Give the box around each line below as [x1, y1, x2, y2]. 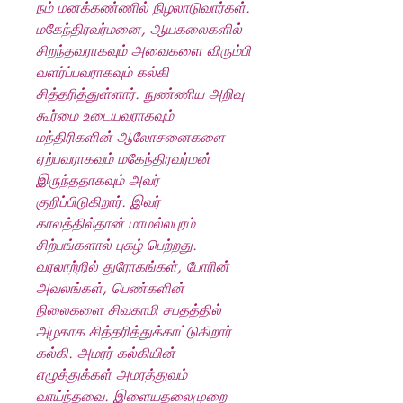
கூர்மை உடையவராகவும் [36, 106, 174, 125]
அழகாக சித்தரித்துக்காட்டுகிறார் [36, 322, 231, 341]
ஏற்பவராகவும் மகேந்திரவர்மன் [36, 149, 210, 168]
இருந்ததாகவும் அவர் [36, 171, 159, 190]
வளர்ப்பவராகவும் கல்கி [36, 63, 169, 82]
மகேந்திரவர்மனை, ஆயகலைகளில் [36, 20, 242, 39]
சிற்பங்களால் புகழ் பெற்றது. [36, 236, 197, 255]
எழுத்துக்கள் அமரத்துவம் [36, 365, 187, 384]
